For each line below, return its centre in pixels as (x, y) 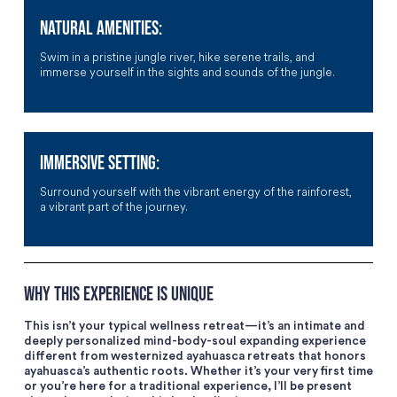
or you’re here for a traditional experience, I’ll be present (187, 387)
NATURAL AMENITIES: (101, 29)
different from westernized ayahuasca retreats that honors (195, 357)
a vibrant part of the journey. (113, 206)
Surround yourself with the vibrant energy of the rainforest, (195, 191)
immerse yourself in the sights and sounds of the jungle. (187, 73)
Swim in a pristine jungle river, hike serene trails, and (177, 58)
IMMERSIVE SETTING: (99, 163)
